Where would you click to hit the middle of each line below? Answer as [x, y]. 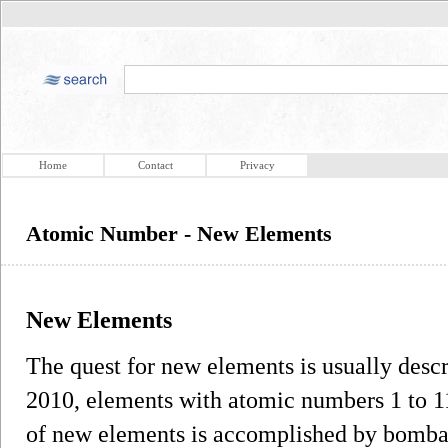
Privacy [257, 165]
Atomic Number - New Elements [179, 233]
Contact [155, 165]
